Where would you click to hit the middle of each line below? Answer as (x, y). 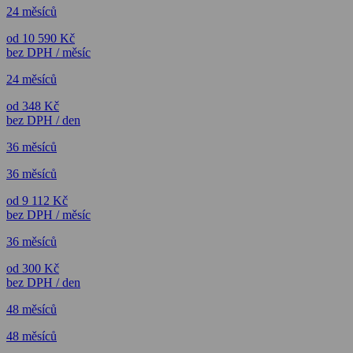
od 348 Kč (33, 106)
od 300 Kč (33, 269)
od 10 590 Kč (41, 39)
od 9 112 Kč (37, 201)
